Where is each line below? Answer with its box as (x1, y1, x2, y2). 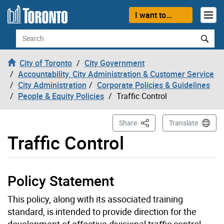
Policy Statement (7, 170, 114, 190)
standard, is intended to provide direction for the (7, 205, 196, 217)
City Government (84, 57, 144, 68)
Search (15, 28, 40, 40)
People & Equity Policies (18, 90, 104, 101)
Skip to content (7, 7, 61, 18)
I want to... (134, 9, 172, 20)
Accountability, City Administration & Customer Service (18, 68, 214, 79)
